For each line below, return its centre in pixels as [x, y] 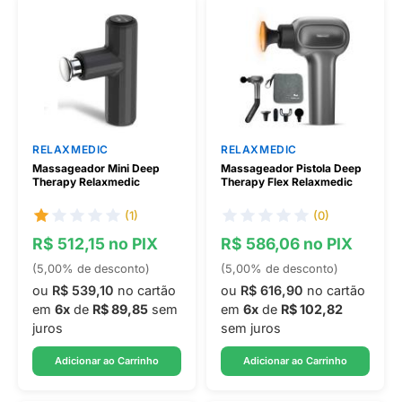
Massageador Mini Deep [96, 168]
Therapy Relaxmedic [86, 182]
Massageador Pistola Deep [291, 168]
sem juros [251, 328]
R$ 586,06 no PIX [287, 244]
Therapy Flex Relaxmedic [287, 182]
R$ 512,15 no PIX [95, 244]
